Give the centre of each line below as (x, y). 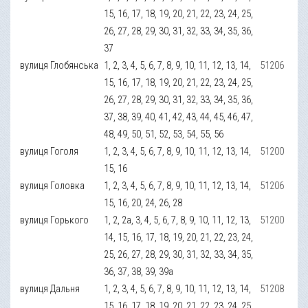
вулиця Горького (55, 220)
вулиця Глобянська (59, 65)
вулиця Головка (53, 185)
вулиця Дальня (50, 288)
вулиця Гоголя (49, 151)
